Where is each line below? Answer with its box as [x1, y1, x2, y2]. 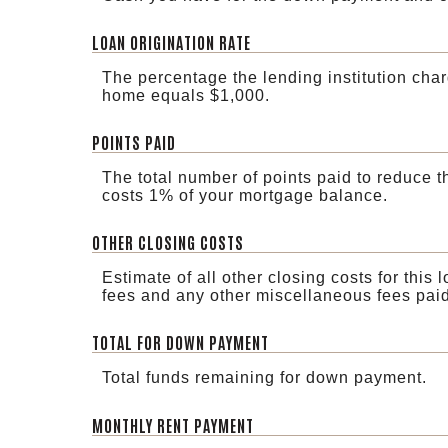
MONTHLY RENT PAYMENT [92, 414, 254, 435]
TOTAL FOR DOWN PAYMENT [92, 332, 269, 353]
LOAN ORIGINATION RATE [92, 31, 251, 52]
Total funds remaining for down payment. [102, 369, 427, 387]
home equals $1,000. [102, 86, 270, 104]
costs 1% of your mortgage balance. [102, 187, 388, 205]
